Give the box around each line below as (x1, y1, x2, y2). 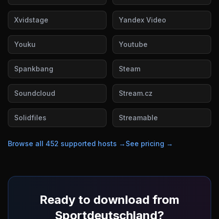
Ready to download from (40, 193, 179, 207)
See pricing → (126, 139, 173, 148)
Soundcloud (14, 89, 55, 97)
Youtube (119, 40, 148, 48)
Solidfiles (14, 113, 46, 122)
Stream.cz (119, 89, 153, 97)
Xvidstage (14, 16, 48, 24)
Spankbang (14, 65, 53, 73)
